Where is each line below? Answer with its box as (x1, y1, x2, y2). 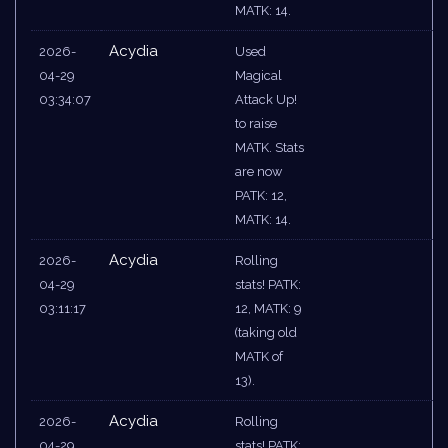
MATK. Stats (235, 140, 304, 156)
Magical (235, 68, 282, 84)
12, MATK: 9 (235, 301, 301, 317)
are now (235, 164, 282, 180)
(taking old (235, 325, 297, 341)
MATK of (235, 349, 283, 365)
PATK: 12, (235, 188, 287, 204)
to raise (235, 116, 277, 132)
